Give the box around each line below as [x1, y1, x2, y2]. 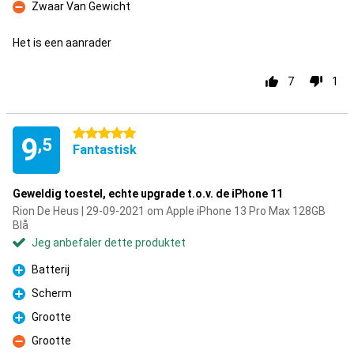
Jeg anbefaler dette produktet [32, 236, 186, 249]
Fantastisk [73, 142, 137, 157]
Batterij [32, 263, 70, 276]
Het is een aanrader [13, 36, 111, 49]
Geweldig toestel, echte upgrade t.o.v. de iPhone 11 [13, 187, 283, 200]
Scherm [32, 287, 72, 299]
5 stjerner [73, 127, 122, 140]
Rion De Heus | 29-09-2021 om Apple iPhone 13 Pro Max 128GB [13, 205, 326, 217]
